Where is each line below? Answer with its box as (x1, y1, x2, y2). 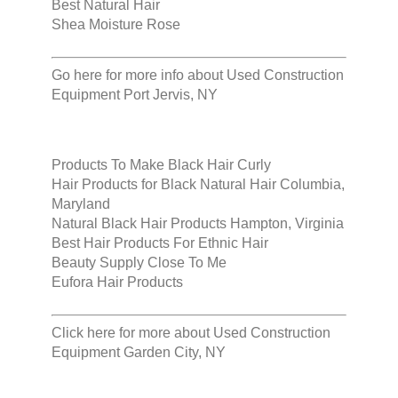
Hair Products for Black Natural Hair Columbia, (52, 177, 345, 193)
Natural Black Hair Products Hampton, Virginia (52, 216, 344, 232)
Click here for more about (52, 325, 213, 341)
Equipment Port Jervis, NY (52, 87, 218, 103)
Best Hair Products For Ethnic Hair (52, 235, 268, 251)
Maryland (52, 196, 110, 212)
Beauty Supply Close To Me (52, 255, 227, 271)
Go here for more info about (52, 68, 227, 84)
